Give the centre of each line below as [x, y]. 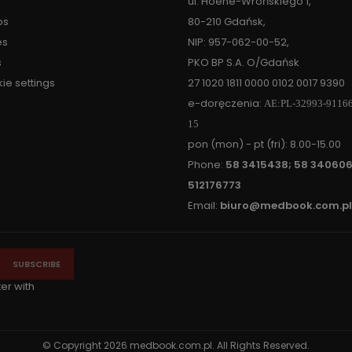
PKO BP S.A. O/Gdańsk [244, 62]
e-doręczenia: [226, 103]
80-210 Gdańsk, [227, 22]
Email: [204, 205]
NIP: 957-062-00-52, [238, 42]
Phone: [207, 165]
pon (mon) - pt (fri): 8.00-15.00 [264, 144]
